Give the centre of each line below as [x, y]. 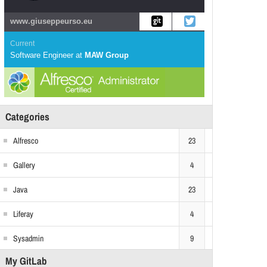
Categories [27, 117]
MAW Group [107, 55]
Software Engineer [42, 55]
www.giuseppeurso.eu [51, 21]
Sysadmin [28, 238]
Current [22, 44]
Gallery [24, 165]
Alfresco [26, 141]
